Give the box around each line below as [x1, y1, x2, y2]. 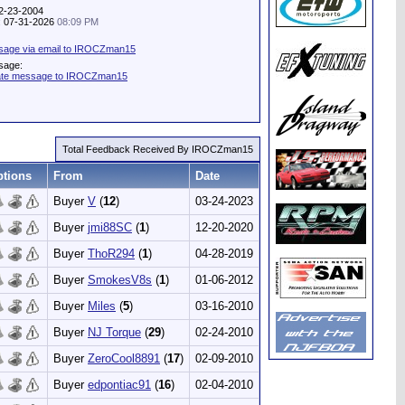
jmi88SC [88, 221, 132, 234]
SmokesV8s [88, 273, 152, 287]
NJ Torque [88, 325, 141, 339]
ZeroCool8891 [88, 352, 160, 365]
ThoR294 [88, 247, 135, 260]
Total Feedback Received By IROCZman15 [62, 144, 253, 155]
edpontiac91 [88, 378, 151, 391]
